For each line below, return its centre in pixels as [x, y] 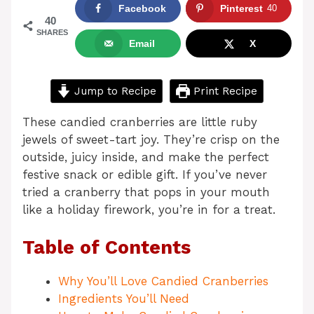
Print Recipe [223, 91]
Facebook [142, 9]
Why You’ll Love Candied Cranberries [163, 281]
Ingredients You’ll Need [124, 299]
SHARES [52, 33]
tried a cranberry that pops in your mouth [146, 192]
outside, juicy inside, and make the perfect [146, 157]
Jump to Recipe [114, 91]
